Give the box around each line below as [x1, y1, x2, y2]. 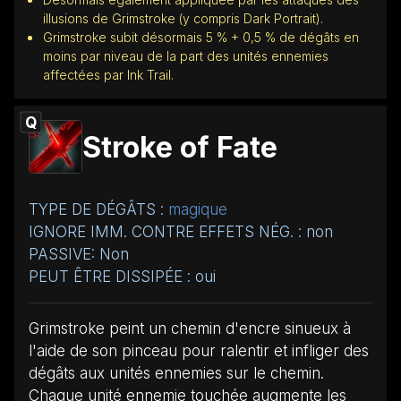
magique [168, 200, 227, 218]
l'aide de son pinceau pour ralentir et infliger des [29, 341, 369, 360]
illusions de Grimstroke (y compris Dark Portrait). [43, 10, 323, 26]
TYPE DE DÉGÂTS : [29, 200, 168, 218]
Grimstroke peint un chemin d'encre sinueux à [29, 319, 351, 337]
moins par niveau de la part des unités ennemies [43, 47, 328, 64]
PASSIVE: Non [29, 244, 129, 263]
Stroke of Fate [82, 129, 277, 165]
